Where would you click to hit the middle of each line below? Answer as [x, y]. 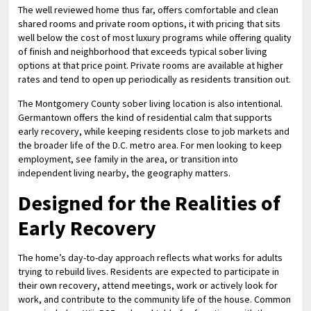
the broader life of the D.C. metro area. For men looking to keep [150, 145]
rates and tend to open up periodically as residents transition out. [155, 79]
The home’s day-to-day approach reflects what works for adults [151, 258]
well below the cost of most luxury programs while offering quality [155, 37]
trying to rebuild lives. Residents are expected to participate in [149, 271]
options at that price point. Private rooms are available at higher [151, 65]
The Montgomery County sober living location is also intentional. [151, 103]
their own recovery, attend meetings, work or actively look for [148, 285]
